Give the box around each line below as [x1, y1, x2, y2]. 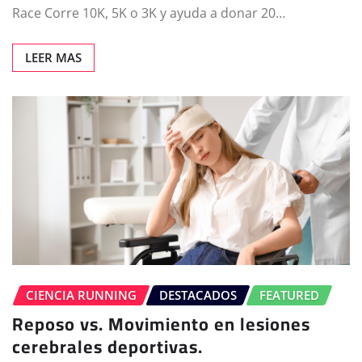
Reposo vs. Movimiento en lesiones [12, 307, 310, 342]
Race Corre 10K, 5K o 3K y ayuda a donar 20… [12, 3, 285, 22]
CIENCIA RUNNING [26, 286, 137, 303]
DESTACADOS [159, 286, 237, 303]
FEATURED [259, 286, 319, 303]
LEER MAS [25, 48, 82, 65]
